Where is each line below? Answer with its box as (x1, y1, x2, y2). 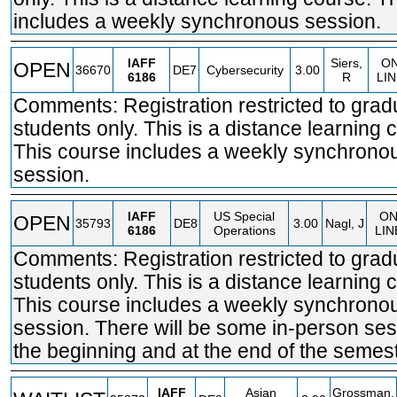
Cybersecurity (206, 63, 284, 77)
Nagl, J (324, 216, 364, 230)
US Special (214, 209, 275, 223)
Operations (213, 223, 276, 237)
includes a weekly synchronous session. (13, 10, 381, 33)
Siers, (330, 56, 362, 70)
